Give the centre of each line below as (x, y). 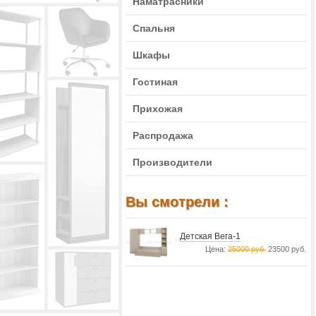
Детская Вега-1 (210, 236)
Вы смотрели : (177, 202)
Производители (172, 162)
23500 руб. (286, 249)
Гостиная (155, 82)
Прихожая (158, 109)
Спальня (154, 28)
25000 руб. (247, 249)
